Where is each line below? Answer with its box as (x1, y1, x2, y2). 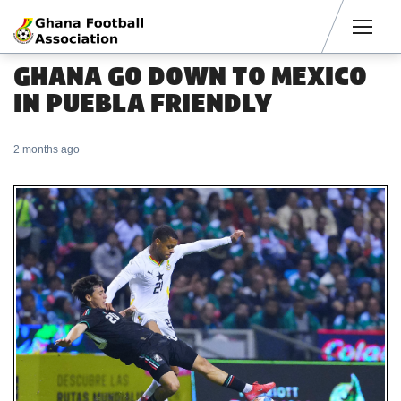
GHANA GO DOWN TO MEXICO (13, 58, 367, 94)
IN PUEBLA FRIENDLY (13, 85, 272, 121)
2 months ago (13, 143, 80, 156)
